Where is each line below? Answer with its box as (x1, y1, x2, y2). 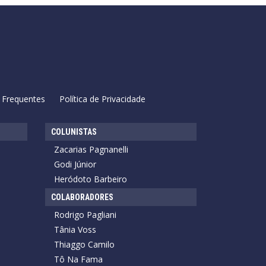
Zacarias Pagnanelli (54, 143, 128, 155)
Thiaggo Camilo (54, 238, 115, 250)
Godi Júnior (54, 158, 96, 170)
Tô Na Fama (54, 253, 103, 265)
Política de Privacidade (59, 93, 145, 104)
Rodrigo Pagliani (54, 208, 116, 220)
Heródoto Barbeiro (54, 173, 127, 185)
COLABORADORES (51, 192, 113, 202)
